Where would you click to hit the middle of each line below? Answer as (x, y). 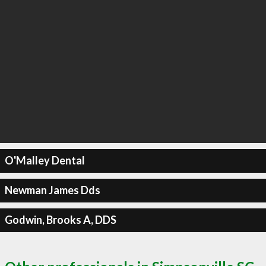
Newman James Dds (52, 190)
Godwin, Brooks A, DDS (60, 220)
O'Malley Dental (45, 160)
